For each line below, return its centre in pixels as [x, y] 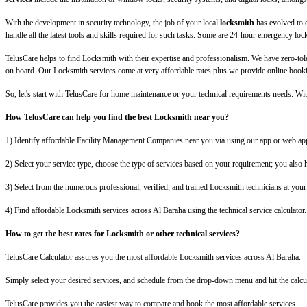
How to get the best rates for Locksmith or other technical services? [123, 234]
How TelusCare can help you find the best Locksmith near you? [117, 118]
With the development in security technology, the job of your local [112, 23]
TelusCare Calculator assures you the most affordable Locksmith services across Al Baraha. [153, 257]
